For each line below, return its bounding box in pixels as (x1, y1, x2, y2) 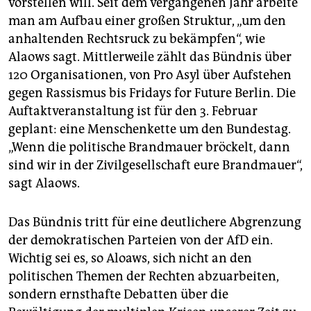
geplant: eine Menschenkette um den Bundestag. (8, 121, 291, 137)
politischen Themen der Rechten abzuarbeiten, (8, 269, 279, 285)
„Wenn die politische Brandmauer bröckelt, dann (8, 140, 290, 155)
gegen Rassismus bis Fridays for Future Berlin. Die (8, 85, 296, 101)
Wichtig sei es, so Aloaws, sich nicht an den (8, 251, 252, 267)
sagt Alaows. (8, 176, 80, 192)
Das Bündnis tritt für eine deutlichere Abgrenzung (8, 215, 301, 230)
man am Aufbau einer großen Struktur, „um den (8, 13, 286, 29)
